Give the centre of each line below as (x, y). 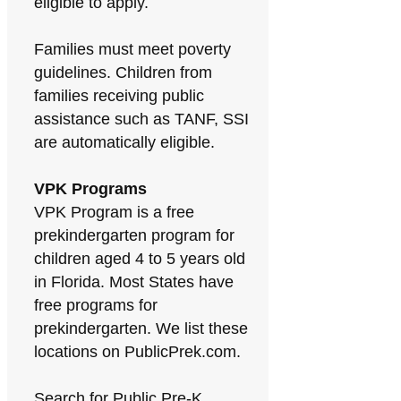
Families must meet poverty (132, 49)
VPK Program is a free (114, 212)
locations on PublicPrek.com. (137, 352)
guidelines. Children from (123, 73)
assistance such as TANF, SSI (141, 119)
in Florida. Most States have (134, 282)
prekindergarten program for (134, 235)
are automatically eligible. (124, 142)
